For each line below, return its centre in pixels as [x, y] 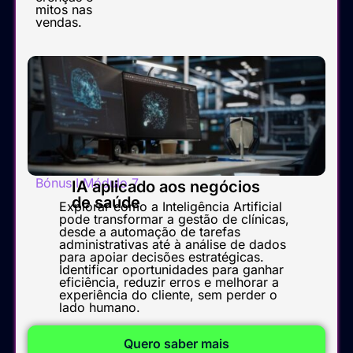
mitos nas [64, 10]
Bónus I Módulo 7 [87, 183]
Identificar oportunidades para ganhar [171, 270]
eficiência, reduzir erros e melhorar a [169, 282]
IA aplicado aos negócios [166, 187]
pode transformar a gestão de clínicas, [174, 219]
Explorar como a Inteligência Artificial [171, 207]
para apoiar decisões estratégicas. [162, 257]
